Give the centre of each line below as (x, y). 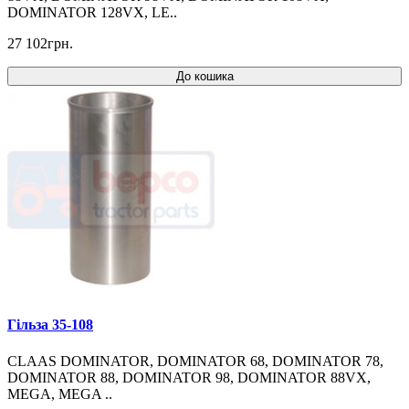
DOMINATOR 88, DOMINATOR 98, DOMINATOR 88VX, (189, 377)
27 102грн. (40, 44)
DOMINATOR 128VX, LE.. (92, 13)
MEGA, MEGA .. (60, 393)
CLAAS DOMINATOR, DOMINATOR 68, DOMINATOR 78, (195, 361)
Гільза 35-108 (50, 325)
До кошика (204, 77)
